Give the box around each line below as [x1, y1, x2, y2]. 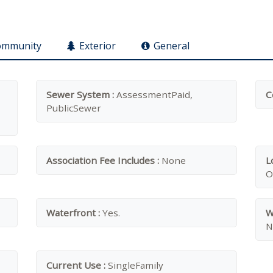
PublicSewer [46, 102, 101, 114]
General [154, 39, 190, 52]
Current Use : [46, 259, 108, 271]
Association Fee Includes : [46, 154, 161, 166]
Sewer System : [46, 88, 114, 101]
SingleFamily [108, 259, 163, 271]
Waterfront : [46, 207, 102, 219]
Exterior [79, 39, 116, 52]
